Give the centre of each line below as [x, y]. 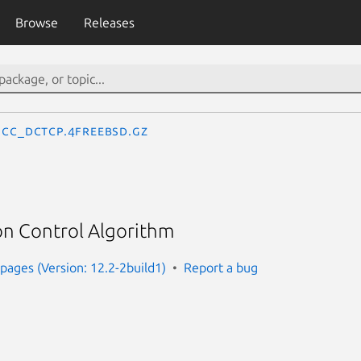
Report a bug [221, 267]
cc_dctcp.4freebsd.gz [75, 131]
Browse [36, 23]
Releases [109, 23]
